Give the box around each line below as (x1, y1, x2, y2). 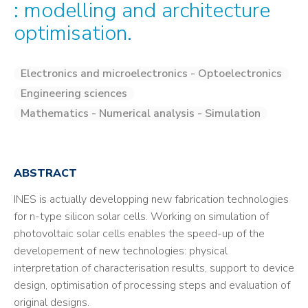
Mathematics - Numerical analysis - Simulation (21, 106, 261, 121)
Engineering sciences (21, 86, 127, 101)
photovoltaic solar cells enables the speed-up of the (14, 226, 265, 241)
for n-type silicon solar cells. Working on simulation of (14, 209, 269, 224)
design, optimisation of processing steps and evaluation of (14, 278, 290, 293)
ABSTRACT (14, 166, 77, 181)
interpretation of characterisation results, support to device (14, 261, 294, 276)
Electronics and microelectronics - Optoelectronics (21, 66, 282, 81)
